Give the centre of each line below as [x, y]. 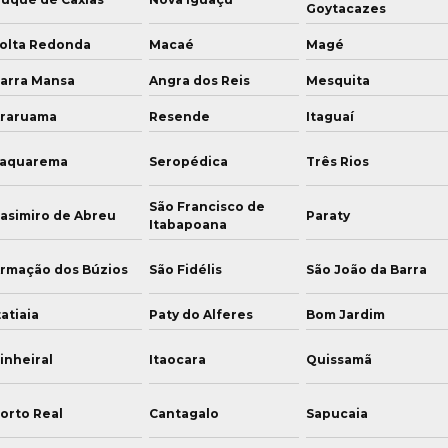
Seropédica [188, 161]
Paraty [328, 215]
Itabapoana [187, 224]
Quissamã [339, 359]
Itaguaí [330, 116]
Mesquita [338, 80]
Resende [179, 116]
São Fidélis [185, 269]
